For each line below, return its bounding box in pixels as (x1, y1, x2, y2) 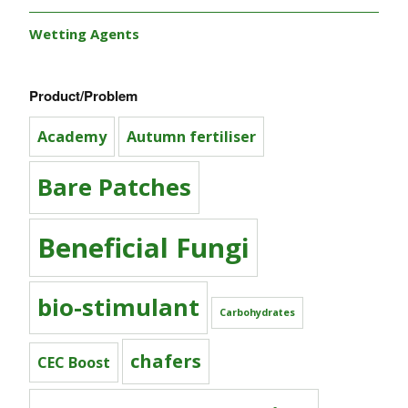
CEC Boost (37, 352, 110, 373)
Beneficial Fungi (37, 229, 250, 267)
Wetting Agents (29, 25, 139, 44)
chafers (130, 349, 201, 374)
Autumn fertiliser (127, 127, 256, 148)
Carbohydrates (219, 306, 295, 320)
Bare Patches (37, 171, 191, 204)
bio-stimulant (37, 291, 199, 324)
